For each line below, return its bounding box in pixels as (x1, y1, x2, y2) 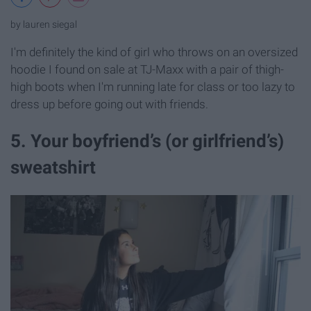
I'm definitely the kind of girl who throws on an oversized (10, 45, 298, 60)
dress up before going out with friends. (10, 97, 208, 112)
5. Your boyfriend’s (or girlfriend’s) (10, 131, 284, 152)
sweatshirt (10, 157, 96, 178)
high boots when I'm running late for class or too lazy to (10, 80, 295, 94)
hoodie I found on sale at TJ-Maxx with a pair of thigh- (10, 62, 284, 77)
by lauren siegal (10, 19, 77, 31)
